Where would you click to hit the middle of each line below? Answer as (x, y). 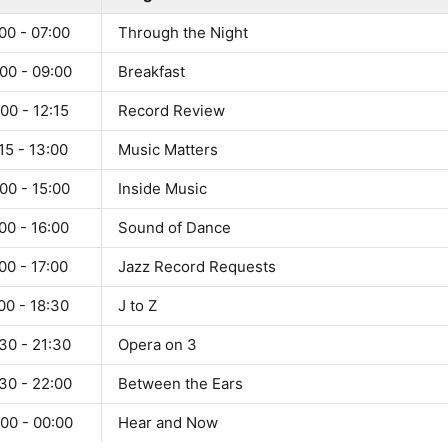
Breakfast (151, 72)
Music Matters (168, 150)
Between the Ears (180, 384)
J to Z (137, 306)
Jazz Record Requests (197, 267)
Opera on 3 (157, 345)
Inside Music (162, 189)
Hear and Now (168, 423)
